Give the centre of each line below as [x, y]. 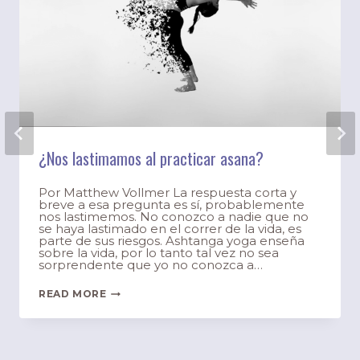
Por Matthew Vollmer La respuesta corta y [168, 193]
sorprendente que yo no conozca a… [151, 265]
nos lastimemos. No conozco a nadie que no [174, 217]
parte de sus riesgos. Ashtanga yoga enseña [172, 241]
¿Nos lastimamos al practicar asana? [151, 159]
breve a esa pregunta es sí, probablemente [172, 205]
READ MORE [73, 294]
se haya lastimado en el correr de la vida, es [170, 229]
